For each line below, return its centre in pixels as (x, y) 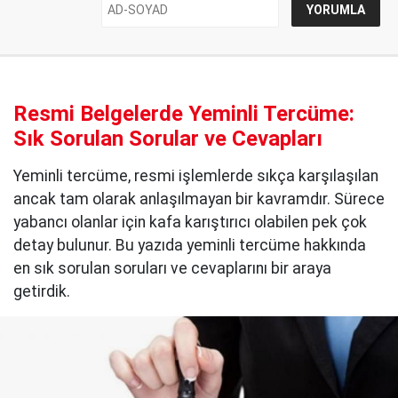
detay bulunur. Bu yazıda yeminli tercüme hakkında (190, 246)
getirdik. (42, 292)
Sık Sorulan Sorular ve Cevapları (168, 139)
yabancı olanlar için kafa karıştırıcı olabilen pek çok (190, 223)
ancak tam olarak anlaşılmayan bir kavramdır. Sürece (199, 199)
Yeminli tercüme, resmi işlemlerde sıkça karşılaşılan (196, 176)
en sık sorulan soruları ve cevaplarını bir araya (172, 269)
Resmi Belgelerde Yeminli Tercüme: (184, 114)
